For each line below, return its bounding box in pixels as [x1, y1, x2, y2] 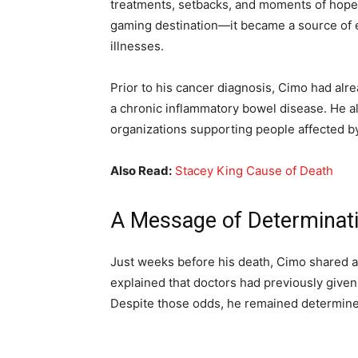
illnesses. [110, 38, 164, 54]
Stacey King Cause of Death [175, 163, 333, 178]
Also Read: [110, 163, 172, 178]
